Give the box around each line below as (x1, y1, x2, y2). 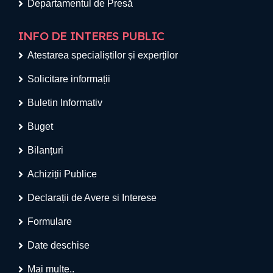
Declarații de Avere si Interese (27, 193, 157, 204)
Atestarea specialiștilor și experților (27, 50, 178, 61)
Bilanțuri (27, 145, 63, 156)
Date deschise (27, 240, 90, 251)
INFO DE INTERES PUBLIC (18, 29, 165, 44)
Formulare (27, 216, 72, 227)
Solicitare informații (27, 74, 110, 85)
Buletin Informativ (27, 97, 102, 108)
